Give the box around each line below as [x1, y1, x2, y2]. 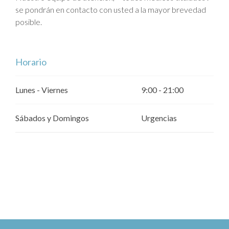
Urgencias [141, 112, 177, 123]
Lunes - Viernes [15, 84, 68, 95]
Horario [15, 56, 47, 67]
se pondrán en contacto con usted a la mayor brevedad [15, 4, 206, 14]
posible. [15, 16, 42, 27]
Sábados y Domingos [15, 112, 89, 123]
